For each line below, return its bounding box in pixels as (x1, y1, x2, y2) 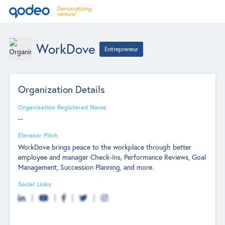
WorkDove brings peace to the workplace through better (18, 142, 192, 152)
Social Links (18, 179, 52, 188)
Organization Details (18, 82, 105, 95)
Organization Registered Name (18, 102, 107, 111)
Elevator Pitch (18, 131, 58, 140)
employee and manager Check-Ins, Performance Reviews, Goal (18, 152, 206, 162)
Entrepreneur (104, 45, 139, 53)
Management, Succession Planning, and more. (18, 162, 154, 172)
